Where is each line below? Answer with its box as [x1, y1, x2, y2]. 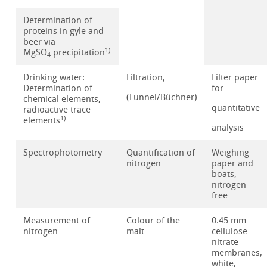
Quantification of [126, 147, 195, 159]
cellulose [212, 226, 248, 237]
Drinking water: [23, 72, 85, 83]
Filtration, [126, 72, 166, 83]
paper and [212, 158, 254, 169]
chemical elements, [23, 94, 101, 105]
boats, [212, 169, 237, 180]
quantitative [212, 103, 260, 114]
